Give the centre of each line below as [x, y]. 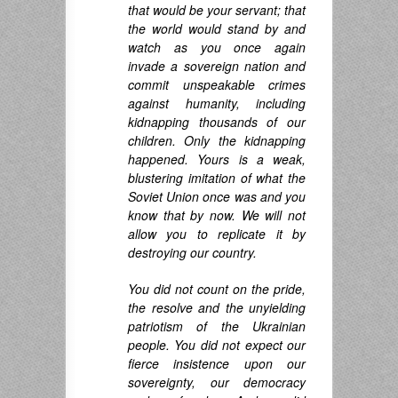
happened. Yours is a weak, [217, 159]
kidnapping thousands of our [217, 122]
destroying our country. [192, 253]
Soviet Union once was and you [217, 197]
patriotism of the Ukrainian [217, 326]
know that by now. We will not [217, 215]
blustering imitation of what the [217, 178]
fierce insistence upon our [217, 364]
